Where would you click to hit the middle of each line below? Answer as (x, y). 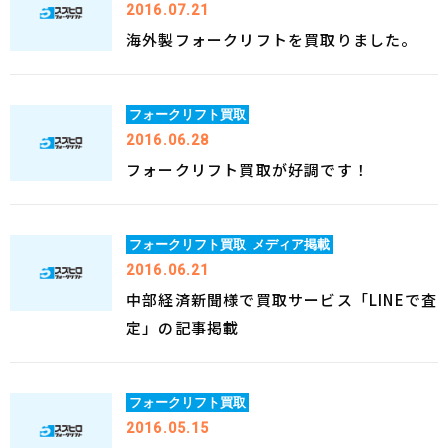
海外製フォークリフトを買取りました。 (272, 39)
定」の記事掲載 (183, 327)
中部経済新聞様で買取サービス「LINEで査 (282, 299)
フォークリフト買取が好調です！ (248, 169)
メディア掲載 (291, 244)
